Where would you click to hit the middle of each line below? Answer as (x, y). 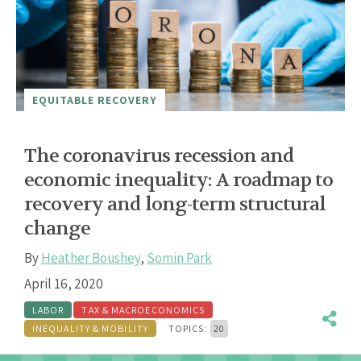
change (58, 228)
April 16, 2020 (64, 283)
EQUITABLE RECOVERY (95, 100)
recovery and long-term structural (175, 204)
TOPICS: (189, 328)
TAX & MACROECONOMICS (143, 309)
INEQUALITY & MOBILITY (90, 328)
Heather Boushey (91, 257)
